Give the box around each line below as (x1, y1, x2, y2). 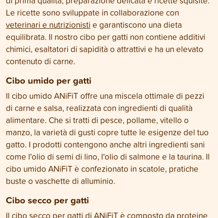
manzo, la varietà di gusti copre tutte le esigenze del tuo (6, 127, 209, 138)
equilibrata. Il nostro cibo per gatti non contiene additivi (6, 31, 205, 42)
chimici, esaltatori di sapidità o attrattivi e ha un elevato (6, 43, 203, 54)
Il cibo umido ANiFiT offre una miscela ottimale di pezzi (6, 90, 204, 101)
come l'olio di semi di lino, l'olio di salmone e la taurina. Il (6, 151, 210, 162)
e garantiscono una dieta (91, 19, 182, 30)
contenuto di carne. (6, 55, 75, 67)
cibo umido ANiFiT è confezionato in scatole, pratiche (6, 163, 199, 174)
